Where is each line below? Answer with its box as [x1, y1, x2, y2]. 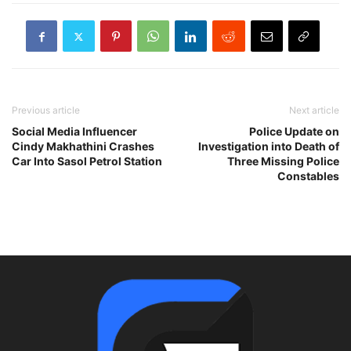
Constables [277, 169, 339, 183]
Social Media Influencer [12, 125, 137, 139]
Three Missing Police [227, 154, 339, 168]
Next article [289, 104, 339, 117]
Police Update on [249, 125, 339, 139]
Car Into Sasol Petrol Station [12, 154, 162, 168]
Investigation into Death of [198, 139, 339, 154]
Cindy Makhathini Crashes [12, 139, 154, 154]
